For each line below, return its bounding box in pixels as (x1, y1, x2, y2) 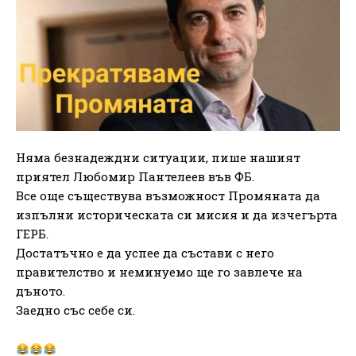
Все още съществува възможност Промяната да (16, 187, 320, 203)
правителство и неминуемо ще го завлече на (16, 263, 303, 280)
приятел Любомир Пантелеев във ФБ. (16, 168, 254, 184)
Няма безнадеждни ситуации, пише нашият (16, 149, 300, 165)
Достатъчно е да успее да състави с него (16, 244, 274, 261)
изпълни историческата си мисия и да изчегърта (16, 206, 338, 222)
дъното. (16, 282, 65, 299)
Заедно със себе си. (16, 301, 135, 318)
